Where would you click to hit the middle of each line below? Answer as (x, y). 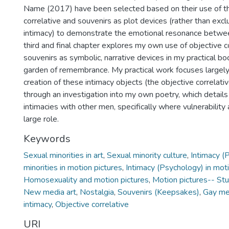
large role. (41, 119)
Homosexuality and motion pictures (86, 180)
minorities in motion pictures (73, 168)
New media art (50, 192)
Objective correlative (92, 204)
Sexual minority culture (147, 155)
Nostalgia (97, 192)
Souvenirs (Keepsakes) (158, 192)
